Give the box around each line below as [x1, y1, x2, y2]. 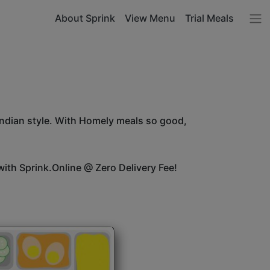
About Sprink [55, 11, 115, 24]
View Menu [125, 11, 175, 24]
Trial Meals [185, 11, 234, 24]
